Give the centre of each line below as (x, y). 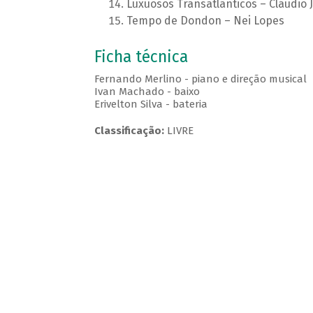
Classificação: (129, 131)
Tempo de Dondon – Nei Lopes (205, 21)
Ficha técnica (141, 57)
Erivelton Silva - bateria (151, 104)
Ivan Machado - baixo (147, 92)
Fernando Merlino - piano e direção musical (200, 79)
